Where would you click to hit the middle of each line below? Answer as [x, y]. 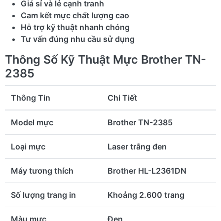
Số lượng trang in [43, 195]
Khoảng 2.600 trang [146, 195]
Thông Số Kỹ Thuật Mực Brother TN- [106, 59]
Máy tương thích [42, 170]
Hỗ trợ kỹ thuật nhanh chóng [75, 27]
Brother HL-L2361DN [147, 170]
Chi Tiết [122, 97]
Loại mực [28, 146]
